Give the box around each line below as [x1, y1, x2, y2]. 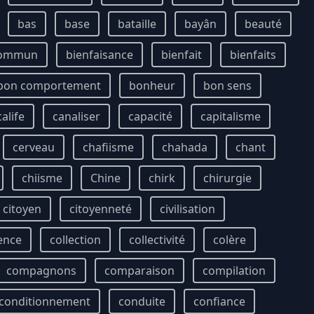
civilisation [160, 201, 215, 217]
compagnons [6, 263, 76, 278]
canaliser [53, 109, 100, 124]
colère [213, 232, 246, 247]
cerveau [13, 139, 55, 155]
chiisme [22, 170, 62, 186]
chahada [162, 139, 207, 155]
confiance [193, 294, 245, 309]
